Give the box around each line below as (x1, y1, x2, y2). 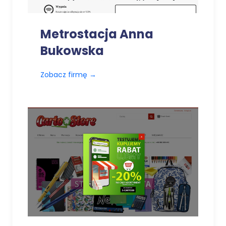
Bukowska (40, 42, 104, 60)
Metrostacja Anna (40, 26, 153, 43)
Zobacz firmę (40, 70, 89, 80)
